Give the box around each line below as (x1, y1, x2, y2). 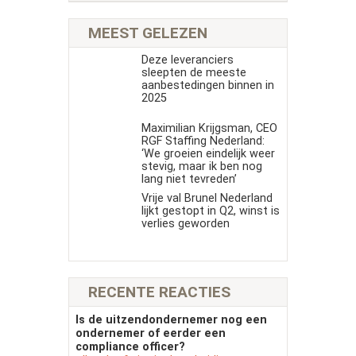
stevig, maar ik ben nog (141, 159, 262, 173)
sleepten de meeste (141, 65, 246, 79)
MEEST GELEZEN (88, 23, 207, 42)
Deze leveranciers (141, 52, 234, 67)
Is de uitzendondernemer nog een (75, 313, 267, 327)
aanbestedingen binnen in (141, 78, 274, 92)
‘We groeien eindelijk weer (141, 146, 275, 161)
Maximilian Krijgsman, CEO (141, 121, 277, 135)
